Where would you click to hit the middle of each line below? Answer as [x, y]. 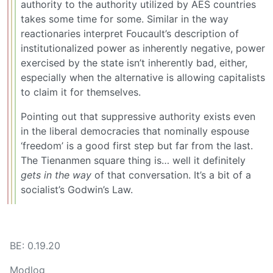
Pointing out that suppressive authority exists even [138, 117]
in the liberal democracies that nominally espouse [135, 131]
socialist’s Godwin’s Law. [77, 190]
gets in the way [56, 175]
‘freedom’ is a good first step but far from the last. [137, 146]
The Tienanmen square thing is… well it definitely [133, 161]
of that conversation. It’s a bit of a [171, 175]
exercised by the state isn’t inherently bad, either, [134, 63]
